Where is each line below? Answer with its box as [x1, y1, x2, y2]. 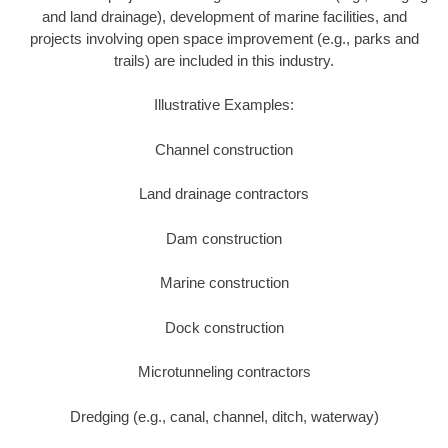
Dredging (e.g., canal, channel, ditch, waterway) [69, 407, 379, 425]
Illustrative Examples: [154, 96, 294, 114]
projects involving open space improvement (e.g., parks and [29, 29, 419, 47]
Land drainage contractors [139, 185, 309, 203]
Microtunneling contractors [137, 363, 311, 381]
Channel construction [155, 140, 293, 158]
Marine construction [159, 274, 289, 292]
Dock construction [164, 318, 284, 336]
